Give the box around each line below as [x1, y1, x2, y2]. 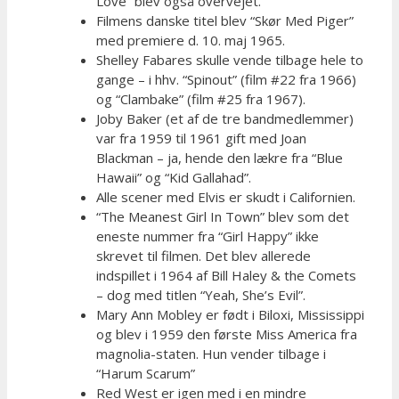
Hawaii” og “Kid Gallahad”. [96, 167, 251, 186]
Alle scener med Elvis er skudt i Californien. [96, 187, 355, 206]
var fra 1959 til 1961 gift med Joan [96, 128, 306, 147]
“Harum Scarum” [96, 363, 195, 382]
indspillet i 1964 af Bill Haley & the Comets [96, 265, 356, 284]
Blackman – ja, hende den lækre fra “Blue [96, 148, 343, 167]
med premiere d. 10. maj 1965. [96, 30, 285, 49]
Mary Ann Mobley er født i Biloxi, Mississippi [96, 305, 364, 323]
